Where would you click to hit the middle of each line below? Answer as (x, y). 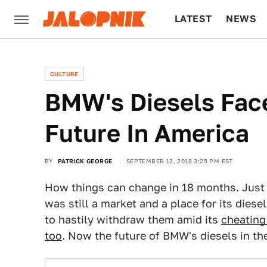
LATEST (193, 19)
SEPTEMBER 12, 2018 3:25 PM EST (179, 161)
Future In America (147, 133)
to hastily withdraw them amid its (133, 220)
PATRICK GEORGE (85, 161)
